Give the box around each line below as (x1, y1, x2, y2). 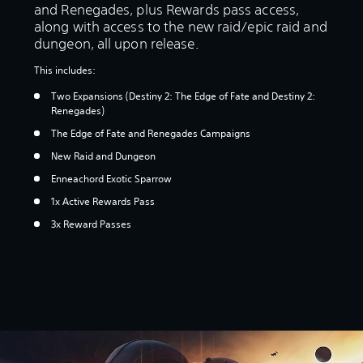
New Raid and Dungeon (51, 148, 158, 163)
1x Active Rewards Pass (51, 194, 157, 208)
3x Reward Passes (51, 216, 131, 231)
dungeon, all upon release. (34, 34, 199, 52)
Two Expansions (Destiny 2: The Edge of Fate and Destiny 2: (51, 88, 315, 103)
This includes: (34, 62, 98, 77)
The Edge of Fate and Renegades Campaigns (51, 126, 253, 140)
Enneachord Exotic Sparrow (51, 171, 172, 186)
